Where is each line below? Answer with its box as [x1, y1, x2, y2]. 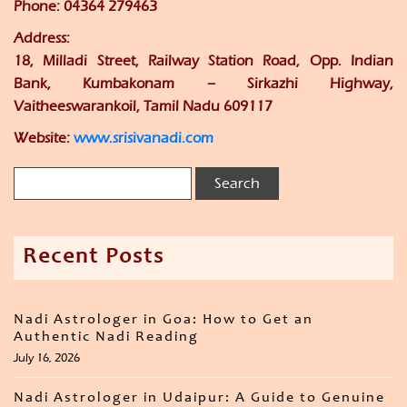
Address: [14, 29, 70, 47]
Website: [14, 129, 74, 147]
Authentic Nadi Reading [14, 330, 199, 345]
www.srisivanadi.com [74, 129, 213, 147]
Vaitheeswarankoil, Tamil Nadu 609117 [14, 97, 273, 115]
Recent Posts [23, 247, 164, 270]
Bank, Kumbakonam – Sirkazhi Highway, [14, 74, 393, 93]
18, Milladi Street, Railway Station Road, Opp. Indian [14, 52, 393, 70]
